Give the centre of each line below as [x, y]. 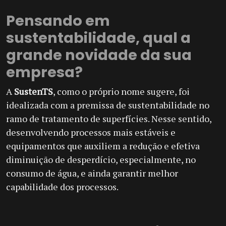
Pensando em [58, 20]
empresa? [44, 72]
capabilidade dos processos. [62, 186]
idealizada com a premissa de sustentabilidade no [108, 105]
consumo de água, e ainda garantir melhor [92, 173]
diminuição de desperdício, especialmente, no [101, 159]
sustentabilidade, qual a [98, 38]
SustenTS [34, 91]
